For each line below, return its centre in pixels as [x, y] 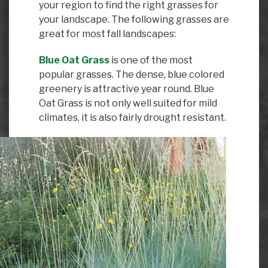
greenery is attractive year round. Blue [127, 89]
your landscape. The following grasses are [134, 19]
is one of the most [151, 60]
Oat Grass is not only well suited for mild [128, 103]
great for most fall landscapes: [107, 34]
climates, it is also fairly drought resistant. [133, 118]
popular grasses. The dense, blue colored [132, 74]
